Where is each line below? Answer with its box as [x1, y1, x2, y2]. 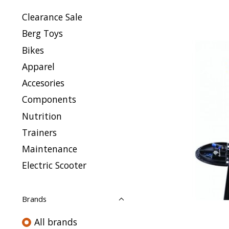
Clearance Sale [22, 11, 82, 23]
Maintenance [22, 143, 77, 155]
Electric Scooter [22, 159, 86, 172]
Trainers [22, 126, 57, 139]
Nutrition [22, 109, 62, 122]
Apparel [22, 60, 55, 73]
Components [22, 93, 76, 106]
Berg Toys [22, 27, 63, 40]
